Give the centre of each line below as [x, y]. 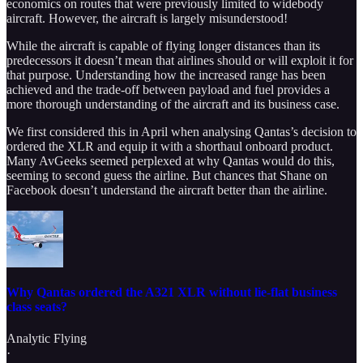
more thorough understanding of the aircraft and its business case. [173, 105]
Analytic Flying [47, 338]
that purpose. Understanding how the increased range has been [166, 75]
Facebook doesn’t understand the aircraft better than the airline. [167, 190]
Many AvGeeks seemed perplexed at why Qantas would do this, [171, 161]
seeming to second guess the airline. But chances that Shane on [167, 176]
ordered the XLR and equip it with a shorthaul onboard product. [170, 147]
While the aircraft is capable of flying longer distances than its [163, 46]
